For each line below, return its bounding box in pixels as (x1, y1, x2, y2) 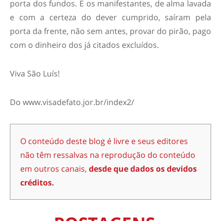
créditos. (20, 177, 54, 188)
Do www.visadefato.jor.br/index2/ (10, 97, 134, 108)
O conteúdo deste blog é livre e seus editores (20, 136, 188, 147)
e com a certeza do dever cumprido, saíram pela (10, 12, 211, 23)
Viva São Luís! (10, 68, 60, 79)
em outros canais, (20, 163, 89, 175)
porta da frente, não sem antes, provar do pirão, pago (10, 26, 211, 37)
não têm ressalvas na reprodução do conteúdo (20, 149, 195, 161)
